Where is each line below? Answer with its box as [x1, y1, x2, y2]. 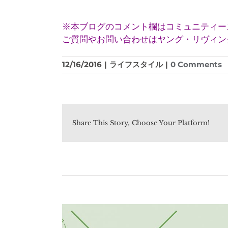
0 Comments [170, 60, 222, 70]
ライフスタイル [109, 60, 163, 70]
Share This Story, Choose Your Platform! [72, 119, 210, 128]
